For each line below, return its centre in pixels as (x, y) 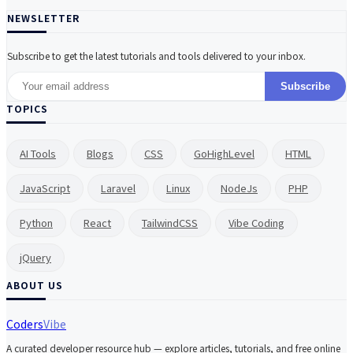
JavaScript (45, 188)
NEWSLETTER (43, 18)
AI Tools (38, 154)
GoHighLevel (224, 154)
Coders (25, 324)
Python (36, 223)
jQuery (35, 258)
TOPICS (27, 109)
